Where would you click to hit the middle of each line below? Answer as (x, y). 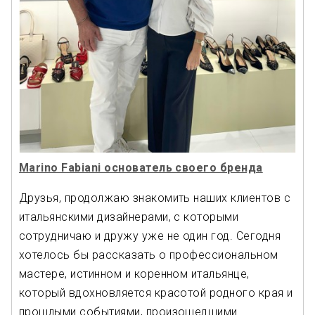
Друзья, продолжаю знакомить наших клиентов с (155, 198)
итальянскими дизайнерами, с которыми (129, 217)
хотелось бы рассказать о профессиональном (149, 255)
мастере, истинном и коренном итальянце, (134, 274)
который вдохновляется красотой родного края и (156, 293)
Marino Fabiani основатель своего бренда (141, 168)
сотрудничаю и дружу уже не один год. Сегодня (150, 236)
